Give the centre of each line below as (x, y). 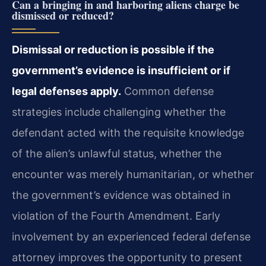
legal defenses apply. (66, 91)
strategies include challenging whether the (119, 112)
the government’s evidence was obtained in (121, 195)
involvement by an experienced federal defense (131, 236)
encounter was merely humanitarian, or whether (133, 174)
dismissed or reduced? (63, 15)
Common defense (167, 91)
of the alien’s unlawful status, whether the (117, 153)
